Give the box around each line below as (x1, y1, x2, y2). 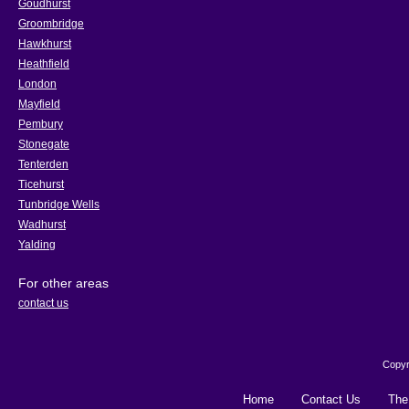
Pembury (18, 118, 63, 131)
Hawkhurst (18, 37, 71, 50)
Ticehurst (18, 178, 64, 191)
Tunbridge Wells (18, 198, 100, 211)
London (18, 78, 57, 90)
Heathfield (18, 58, 69, 70)
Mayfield (18, 98, 60, 110)
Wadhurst (18, 218, 66, 231)
